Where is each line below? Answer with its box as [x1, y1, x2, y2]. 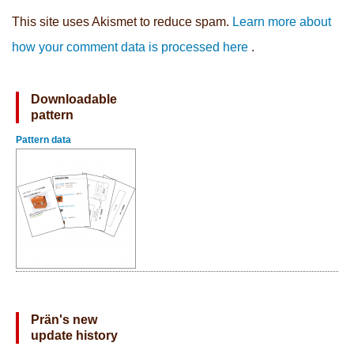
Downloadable [31, 92, 117, 107]
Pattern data [16, 134, 71, 146]
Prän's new [31, 313, 97, 327]
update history [31, 329, 118, 343]
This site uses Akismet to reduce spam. [12, 15, 232, 29]
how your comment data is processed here [12, 40, 248, 55]
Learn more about [232, 15, 331, 29]
